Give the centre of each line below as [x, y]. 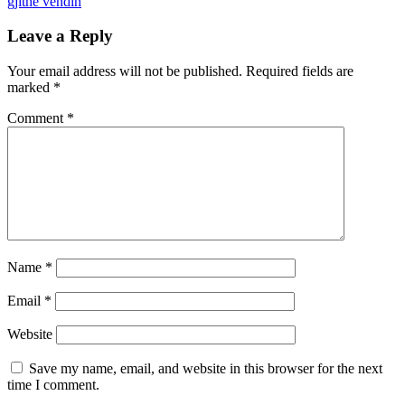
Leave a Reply [60, 36]
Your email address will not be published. [125, 71]
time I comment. [53, 385]
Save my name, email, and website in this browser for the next [206, 369]
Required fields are [300, 71]
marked [30, 88]
